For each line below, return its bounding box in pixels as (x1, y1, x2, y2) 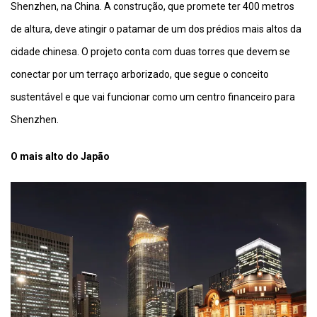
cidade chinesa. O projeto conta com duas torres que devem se (11, 45, 290, 57)
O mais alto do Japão (11, 150, 110, 162)
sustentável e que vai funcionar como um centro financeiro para (11, 91, 295, 103)
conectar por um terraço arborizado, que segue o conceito (11, 68, 269, 80)
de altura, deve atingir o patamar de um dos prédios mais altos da (11, 23, 301, 35)
